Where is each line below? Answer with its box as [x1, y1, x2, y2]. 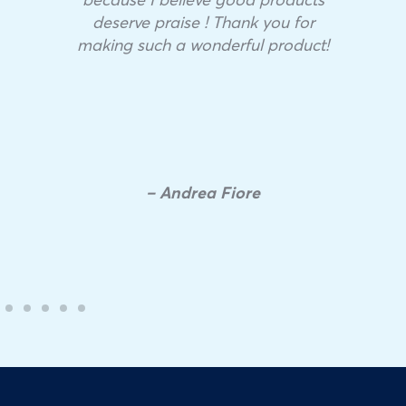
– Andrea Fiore [146, 180, 260, 203]
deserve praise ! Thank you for [92, 11, 314, 34]
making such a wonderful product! [77, 34, 329, 56]
